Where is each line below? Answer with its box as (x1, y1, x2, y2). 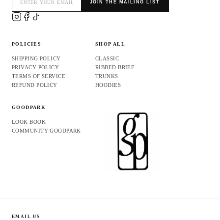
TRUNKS (95, 73, 118, 79)
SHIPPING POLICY (12, 55, 61, 61)
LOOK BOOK (12, 118, 46, 125)
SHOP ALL (95, 41, 126, 47)
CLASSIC (95, 55, 119, 61)
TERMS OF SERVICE (12, 73, 66, 79)
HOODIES (95, 82, 121, 88)
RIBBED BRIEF (95, 64, 135, 70)
